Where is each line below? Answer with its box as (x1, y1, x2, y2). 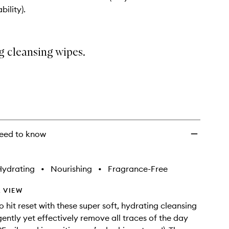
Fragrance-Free (108, 164, 168, 174)
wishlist (139, 2, 166, 12)
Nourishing (51, 164, 92, 174)
